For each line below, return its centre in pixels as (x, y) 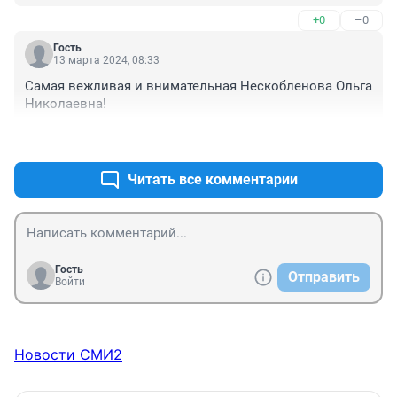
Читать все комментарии (213, 180)
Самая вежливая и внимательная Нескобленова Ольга (198, 86)
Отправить (324, 277)
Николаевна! (66, 104)
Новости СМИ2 (68, 355)
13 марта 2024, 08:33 (106, 61)
